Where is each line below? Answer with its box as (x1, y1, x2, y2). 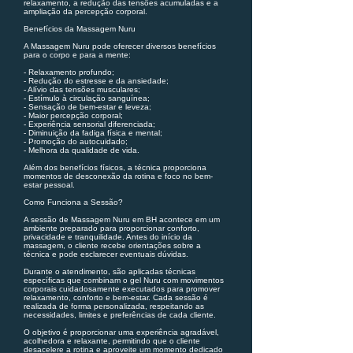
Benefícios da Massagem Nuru (24, 24, 136, 33)
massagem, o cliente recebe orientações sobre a (24, 241, 201, 250)
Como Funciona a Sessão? (24, 198, 123, 206)
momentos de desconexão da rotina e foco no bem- (24, 172, 213, 180)
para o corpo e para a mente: (24, 50, 131, 59)
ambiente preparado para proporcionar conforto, (24, 224, 199, 232)
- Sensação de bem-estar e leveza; (24, 102, 151, 111)
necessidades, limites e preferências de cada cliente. (24, 310, 216, 319)
